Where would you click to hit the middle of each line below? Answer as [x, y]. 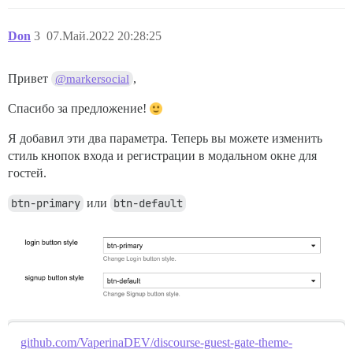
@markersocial [93, 78]
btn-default [148, 203]
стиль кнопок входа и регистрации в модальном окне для [162, 155]
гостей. [27, 173]
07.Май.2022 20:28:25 [104, 35]
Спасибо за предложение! [79, 108]
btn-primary [46, 203]
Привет [30, 78]
